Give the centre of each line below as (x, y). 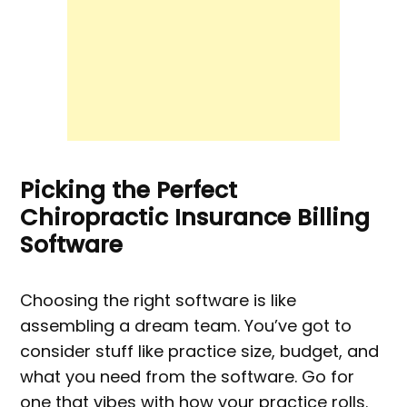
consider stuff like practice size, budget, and (200, 352)
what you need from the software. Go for (188, 377)
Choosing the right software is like (159, 301)
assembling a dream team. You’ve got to (186, 326)
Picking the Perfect (129, 191)
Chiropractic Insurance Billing (195, 218)
